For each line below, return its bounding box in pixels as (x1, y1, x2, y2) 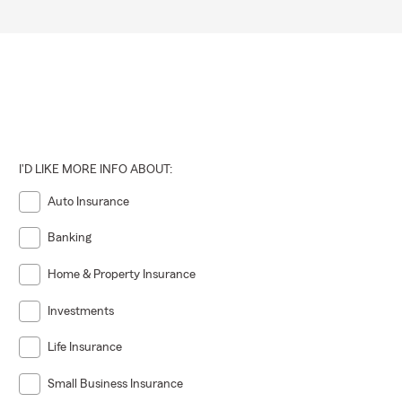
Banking (48, 232, 92, 245)
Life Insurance (48, 341, 123, 354)
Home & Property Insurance (48, 268, 197, 282)
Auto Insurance (48, 195, 130, 208)
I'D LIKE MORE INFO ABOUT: (19, 162, 173, 176)
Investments (48, 304, 115, 318)
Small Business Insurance (48, 378, 184, 391)
